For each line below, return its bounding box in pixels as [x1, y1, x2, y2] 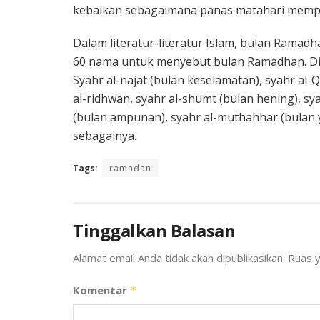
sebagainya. [73, 127, 136, 144]
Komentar [73, 282, 130, 297]
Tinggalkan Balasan [73, 218, 236, 242]
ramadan [109, 161, 151, 174]
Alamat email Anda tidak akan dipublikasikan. [73, 250, 285, 265]
